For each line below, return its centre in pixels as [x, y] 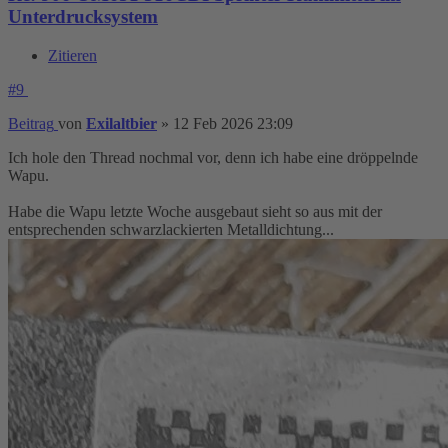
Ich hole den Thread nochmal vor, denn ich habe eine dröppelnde [213, 157]
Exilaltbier [121, 123]
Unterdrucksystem [83, 17]
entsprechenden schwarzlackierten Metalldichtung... [171, 229]
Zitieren [72, 55]
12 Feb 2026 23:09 [233, 123]
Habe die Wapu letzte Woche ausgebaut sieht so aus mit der [195, 211]
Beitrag [31, 123]
